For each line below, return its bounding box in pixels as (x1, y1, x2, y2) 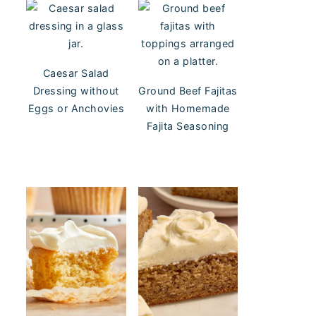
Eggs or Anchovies (28, 102, 124, 114)
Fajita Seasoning (146, 119, 229, 132)
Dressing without (32, 84, 119, 97)
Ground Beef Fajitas (138, 84, 238, 97)
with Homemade (146, 102, 230, 114)
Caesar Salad (42, 66, 109, 79)
